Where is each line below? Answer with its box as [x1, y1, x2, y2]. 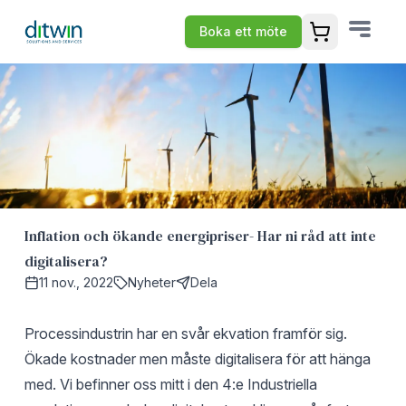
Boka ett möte [199, 24, 288, 39]
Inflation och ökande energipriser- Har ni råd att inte [24, 226, 376, 246]
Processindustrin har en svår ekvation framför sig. [24, 324, 347, 343]
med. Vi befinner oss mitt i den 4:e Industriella [24, 375, 317, 393]
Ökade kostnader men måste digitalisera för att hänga [24, 350, 371, 368]
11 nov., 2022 [38, 275, 113, 290]
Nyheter [127, 275, 176, 290]
